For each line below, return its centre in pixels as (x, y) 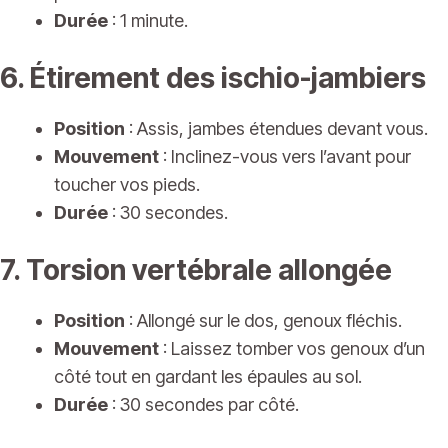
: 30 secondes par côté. (203, 405)
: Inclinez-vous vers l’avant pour (285, 157)
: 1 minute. (148, 21)
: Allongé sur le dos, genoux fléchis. (263, 321)
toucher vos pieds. (127, 185)
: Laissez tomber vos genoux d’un (292, 349)
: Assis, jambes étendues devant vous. (276, 129)
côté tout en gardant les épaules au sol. (208, 377)
